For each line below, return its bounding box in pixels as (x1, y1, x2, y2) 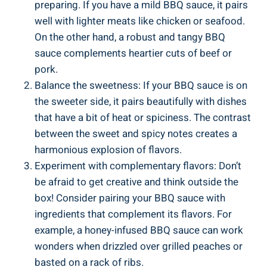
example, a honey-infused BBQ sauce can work (35, 222, 243, 238)
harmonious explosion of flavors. (35, 142, 182, 157)
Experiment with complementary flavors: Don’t (35, 158, 241, 173)
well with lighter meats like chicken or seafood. (35, 13, 245, 29)
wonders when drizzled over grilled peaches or (35, 238, 243, 254)
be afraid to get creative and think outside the (35, 174, 238, 190)
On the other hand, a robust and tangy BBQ (35, 29, 225, 45)
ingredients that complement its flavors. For (35, 206, 232, 222)
